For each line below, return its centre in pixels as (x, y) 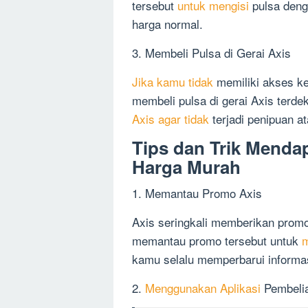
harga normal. (167, 24)
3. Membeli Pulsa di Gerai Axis (211, 53)
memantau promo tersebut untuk (217, 241)
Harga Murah (186, 167)
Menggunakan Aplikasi (203, 288)
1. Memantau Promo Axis (197, 193)
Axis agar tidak (170, 119)
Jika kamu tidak (173, 82)
